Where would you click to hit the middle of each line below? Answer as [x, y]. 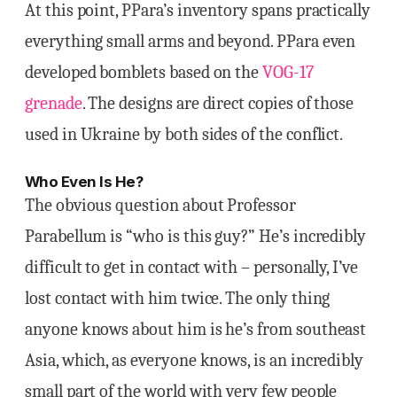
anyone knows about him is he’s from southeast [196, 329]
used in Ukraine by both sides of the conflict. [184, 134]
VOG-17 [288, 72]
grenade [54, 103]
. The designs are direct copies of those [218, 103]
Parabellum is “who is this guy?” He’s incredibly [196, 236]
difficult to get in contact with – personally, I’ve [191, 267]
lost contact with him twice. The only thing [178, 298]
